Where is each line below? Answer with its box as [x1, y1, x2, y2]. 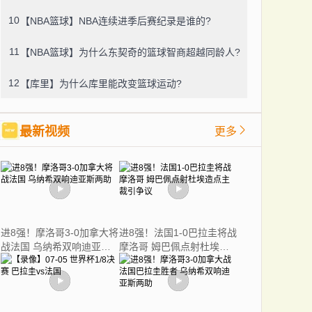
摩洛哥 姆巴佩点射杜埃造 [119, 241, 229, 252]
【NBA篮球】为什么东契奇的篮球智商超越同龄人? [20, 46, 240, 58]
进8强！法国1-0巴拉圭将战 [119, 227, 237, 238]
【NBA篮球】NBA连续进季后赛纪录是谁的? [20, 15, 211, 26]
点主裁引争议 [119, 255, 178, 266]
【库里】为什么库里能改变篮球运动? [20, 77, 182, 89]
